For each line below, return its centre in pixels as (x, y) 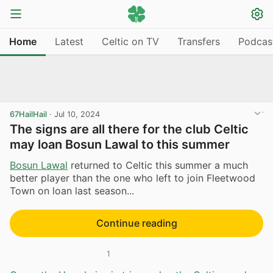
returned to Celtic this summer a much (158, 165)
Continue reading (136, 223)
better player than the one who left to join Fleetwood (133, 178)
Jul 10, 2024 (77, 114)
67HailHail (28, 114)
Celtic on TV (130, 41)
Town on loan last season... (72, 190)
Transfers (199, 41)
